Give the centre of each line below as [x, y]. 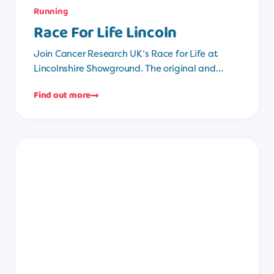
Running [51, 12]
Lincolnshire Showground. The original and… [128, 68]
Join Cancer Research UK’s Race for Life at [126, 54]
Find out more [62, 95]
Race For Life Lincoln [106, 33]
